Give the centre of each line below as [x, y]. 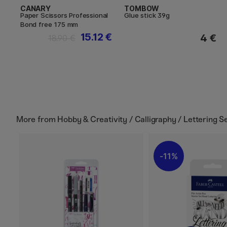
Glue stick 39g [147, 15]
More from [37, 119]
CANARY [35, 8]
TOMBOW [142, 8]
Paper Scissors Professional [64, 15]
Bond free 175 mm [49, 24]
